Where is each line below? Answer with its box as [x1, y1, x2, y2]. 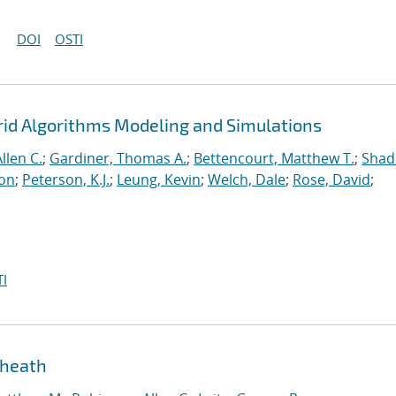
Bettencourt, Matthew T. [194, 148, 354, 168]
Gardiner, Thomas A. [49, 148, 187, 168]
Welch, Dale [208, 170, 286, 189]
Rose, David [293, 170, 370, 189]
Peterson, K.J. [22, 170, 110, 189]
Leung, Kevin [117, 170, 201, 189]
